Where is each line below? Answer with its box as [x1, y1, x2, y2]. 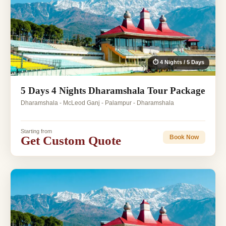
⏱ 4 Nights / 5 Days [153, 59, 204, 65]
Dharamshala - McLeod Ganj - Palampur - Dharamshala [21, 99, 174, 106]
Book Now [169, 134, 199, 141]
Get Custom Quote [21, 133, 121, 147]
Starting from [21, 128, 52, 134]
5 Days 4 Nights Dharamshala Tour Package [21, 85, 205, 96]
